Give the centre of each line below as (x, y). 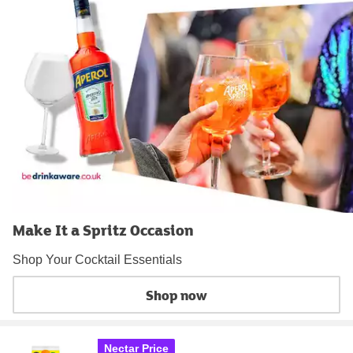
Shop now (176, 295)
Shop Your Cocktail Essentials (97, 260)
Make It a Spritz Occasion (103, 230)
